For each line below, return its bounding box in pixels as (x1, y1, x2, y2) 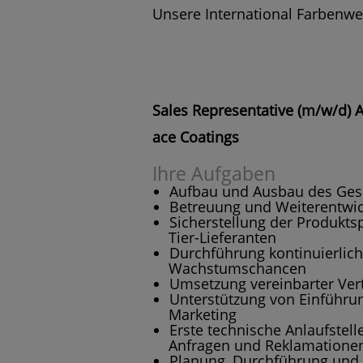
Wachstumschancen (169, 258, 307, 278)
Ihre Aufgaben (152, 160, 275, 186)
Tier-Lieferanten (169, 227, 277, 247)
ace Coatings (152, 126, 239, 147)
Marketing (169, 304, 237, 324)
